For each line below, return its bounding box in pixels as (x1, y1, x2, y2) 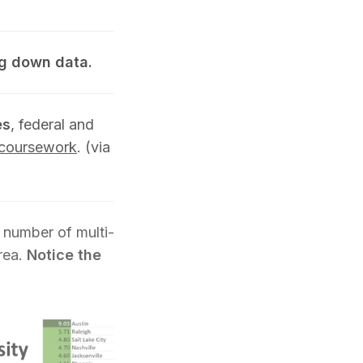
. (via (77, 138, 110, 156)
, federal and (11, 115, 94, 133)
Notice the (27, 246, 101, 263)
